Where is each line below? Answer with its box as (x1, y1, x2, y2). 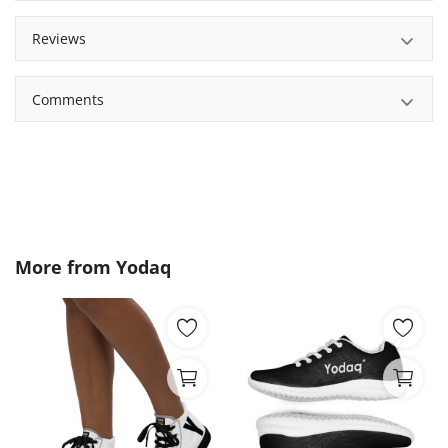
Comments (32, 89, 104, 109)
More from (15, 254, 116, 279)
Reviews (32, 29, 86, 49)
